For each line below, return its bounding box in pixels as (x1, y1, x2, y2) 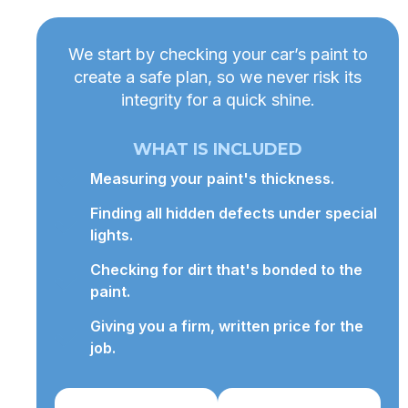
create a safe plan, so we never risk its (74, 67, 362, 87)
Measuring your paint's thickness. (89, 168, 334, 188)
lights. (89, 226, 133, 245)
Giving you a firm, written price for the (89, 317, 363, 336)
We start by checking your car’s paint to (67, 45, 368, 65)
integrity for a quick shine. (120, 90, 315, 110)
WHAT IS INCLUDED (133, 139, 302, 160)
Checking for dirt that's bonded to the (89, 260, 362, 280)
